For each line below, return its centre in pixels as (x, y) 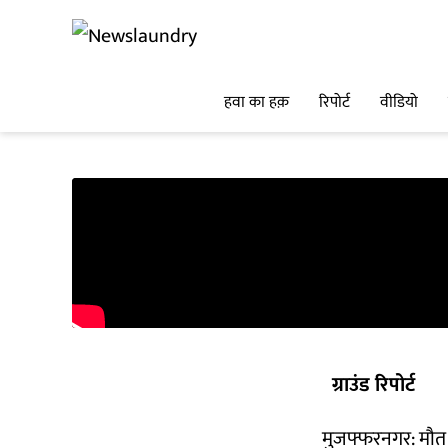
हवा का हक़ (256, 103)
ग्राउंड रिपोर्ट (373, 385)
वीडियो (399, 103)
